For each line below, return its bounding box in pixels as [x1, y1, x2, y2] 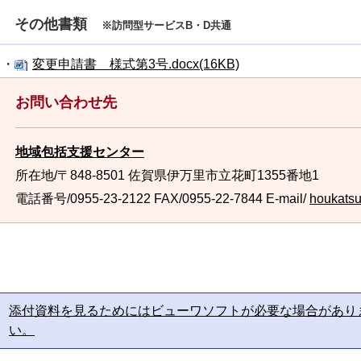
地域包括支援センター [15, 145, 144, 159]
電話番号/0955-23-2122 [15, 192, 151, 205]
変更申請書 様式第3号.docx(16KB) [32, 57, 239, 71]
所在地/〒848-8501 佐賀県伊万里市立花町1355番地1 [15, 168, 319, 182]
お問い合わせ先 [15, 94, 117, 110]
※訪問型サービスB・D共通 [102, 19, 231, 31]
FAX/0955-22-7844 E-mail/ [151, 192, 309, 205]
